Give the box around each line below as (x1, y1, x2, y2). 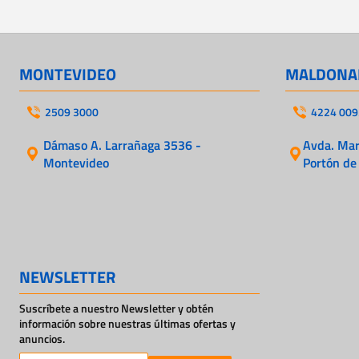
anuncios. (19, 329, 65, 347)
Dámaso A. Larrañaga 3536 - (43, 135, 202, 155)
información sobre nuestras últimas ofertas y (19, 314, 236, 332)
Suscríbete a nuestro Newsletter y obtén (19, 299, 214, 317)
